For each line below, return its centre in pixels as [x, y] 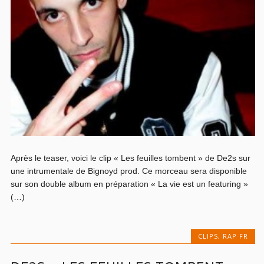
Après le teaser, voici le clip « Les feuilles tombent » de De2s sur [131, 158]
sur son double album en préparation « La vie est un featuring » [130, 184]
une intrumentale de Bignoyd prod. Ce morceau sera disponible [129, 171]
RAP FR [235, 236]
